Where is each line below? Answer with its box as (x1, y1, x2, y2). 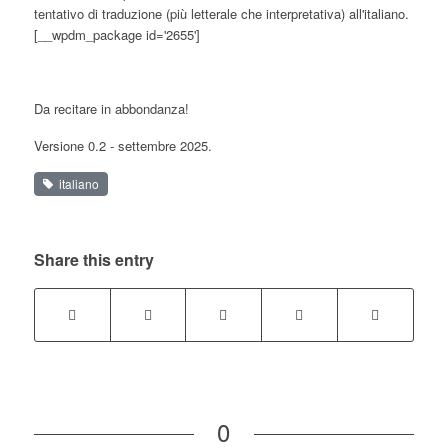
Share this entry (33, 248, 154, 271)
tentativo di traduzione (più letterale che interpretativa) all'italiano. (33, 4, 409, 23)
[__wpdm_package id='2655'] (33, 25, 200, 44)
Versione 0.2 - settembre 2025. (33, 136, 212, 155)
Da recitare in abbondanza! (33, 99, 189, 118)
